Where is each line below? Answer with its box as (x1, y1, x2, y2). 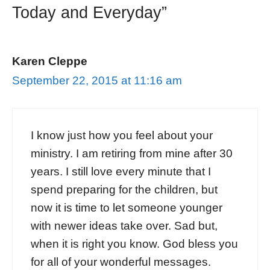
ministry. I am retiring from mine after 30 (31, 147, 233, 160)
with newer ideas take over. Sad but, (31, 219, 218, 233)
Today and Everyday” (12, 3, 167, 22)
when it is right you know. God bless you (31, 237, 238, 251)
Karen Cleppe (12, 54, 87, 67)
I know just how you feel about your (31, 129, 213, 142)
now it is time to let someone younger (31, 201, 222, 215)
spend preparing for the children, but (31, 183, 218, 196)
